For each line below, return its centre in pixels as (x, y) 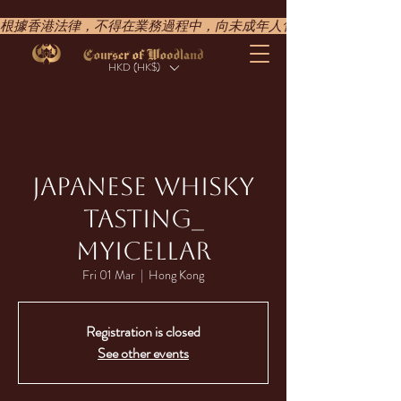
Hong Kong (176, 275)
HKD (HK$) (134, 67)
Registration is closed (143, 332)
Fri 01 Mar (109, 275)
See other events (143, 353)
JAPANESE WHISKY (143, 186)
